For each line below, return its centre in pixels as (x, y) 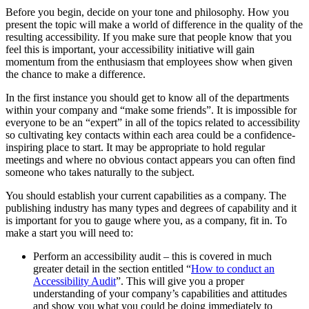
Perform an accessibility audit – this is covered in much (152, 256)
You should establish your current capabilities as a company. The (146, 195)
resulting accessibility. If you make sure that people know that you (149, 37)
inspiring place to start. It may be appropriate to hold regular (135, 147)
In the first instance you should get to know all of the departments (147, 97)
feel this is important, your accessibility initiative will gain (130, 49)
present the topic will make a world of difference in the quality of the (154, 24)
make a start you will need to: (69, 232)
